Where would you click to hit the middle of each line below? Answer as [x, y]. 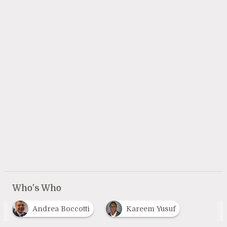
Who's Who [36, 188]
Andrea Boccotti [61, 209]
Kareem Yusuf [151, 209]
